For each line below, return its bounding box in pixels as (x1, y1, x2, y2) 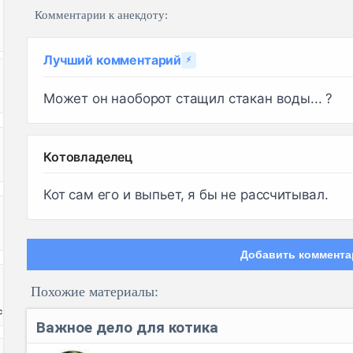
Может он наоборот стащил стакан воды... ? (43, 90, 333, 106)
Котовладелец (43, 148, 133, 165)
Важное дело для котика (36, 318, 218, 336)
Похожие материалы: (31, 283, 158, 299)
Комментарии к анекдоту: (35, 8, 168, 21)
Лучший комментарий (43, 51, 182, 68)
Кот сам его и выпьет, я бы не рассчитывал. (43, 186, 329, 203)
